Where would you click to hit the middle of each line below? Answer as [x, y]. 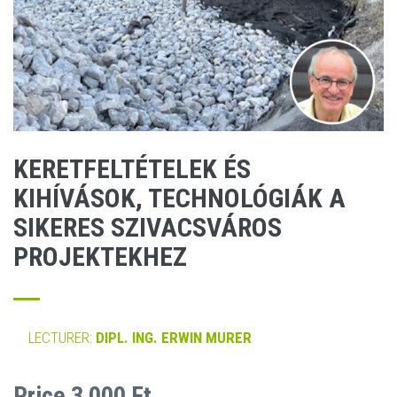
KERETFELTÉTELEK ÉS [132, 168]
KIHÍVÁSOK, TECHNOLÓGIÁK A [179, 198]
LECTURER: [62, 337]
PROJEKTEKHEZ [100, 256]
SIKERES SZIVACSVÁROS [148, 227]
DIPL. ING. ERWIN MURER [174, 337]
